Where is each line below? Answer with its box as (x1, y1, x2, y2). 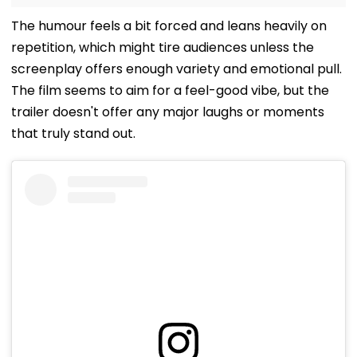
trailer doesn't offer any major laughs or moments (11, 102, 324, 121)
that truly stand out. (11, 124, 135, 143)
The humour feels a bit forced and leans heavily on (11, 16, 327, 35)
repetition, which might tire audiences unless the (11, 37, 314, 57)
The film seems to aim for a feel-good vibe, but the (11, 80, 329, 100)
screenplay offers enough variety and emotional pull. (11, 59, 342, 78)
